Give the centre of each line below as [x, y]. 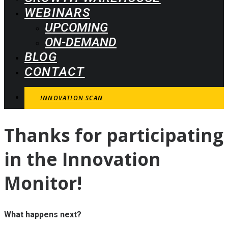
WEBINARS [57, 12]
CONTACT [55, 72]
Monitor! [43, 183]
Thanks [37, 135]
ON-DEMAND [81, 42]
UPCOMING [76, 27]
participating [165, 135]
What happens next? [43, 215]
